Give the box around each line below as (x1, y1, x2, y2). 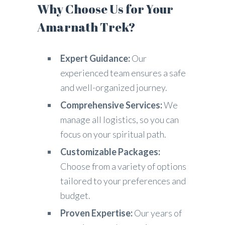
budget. (60, 190, 90, 201)
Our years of (133, 207, 182, 218)
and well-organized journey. (60, 82, 167, 93)
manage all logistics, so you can (60, 114, 179, 125)
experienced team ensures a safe (60, 67, 186, 78)
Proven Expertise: (60, 207, 133, 218)
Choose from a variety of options (60, 161, 186, 172)
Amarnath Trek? (37, 19, 136, 35)
